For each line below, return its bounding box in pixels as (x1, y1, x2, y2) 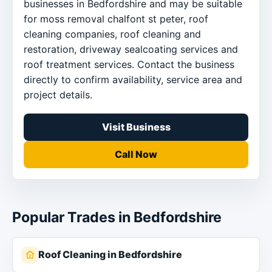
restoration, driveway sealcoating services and (24, 43, 238, 56)
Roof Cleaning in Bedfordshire (38, 248, 182, 261)
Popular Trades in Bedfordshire (12, 209, 222, 226)
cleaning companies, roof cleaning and (24, 28, 201, 41)
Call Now (115, 148, 157, 161)
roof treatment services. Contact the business (24, 58, 234, 71)
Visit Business (101, 121, 171, 134)
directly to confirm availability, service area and (24, 73, 242, 86)
